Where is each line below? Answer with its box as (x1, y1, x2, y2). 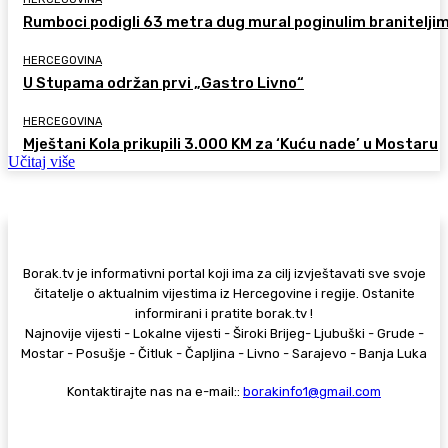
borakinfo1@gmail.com (243, 383, 381, 399)
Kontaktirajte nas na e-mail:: (67, 383, 243, 399)
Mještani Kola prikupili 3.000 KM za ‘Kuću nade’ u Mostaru (23, 134, 438, 153)
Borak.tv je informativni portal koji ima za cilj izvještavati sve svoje (22, 265, 426, 281)
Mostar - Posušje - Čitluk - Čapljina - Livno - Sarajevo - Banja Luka (21, 345, 427, 361)
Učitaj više (8, 152, 75, 170)
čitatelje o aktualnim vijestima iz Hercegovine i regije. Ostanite (33, 285, 415, 301)
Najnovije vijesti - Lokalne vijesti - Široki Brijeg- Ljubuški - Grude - (24, 325, 424, 341)
